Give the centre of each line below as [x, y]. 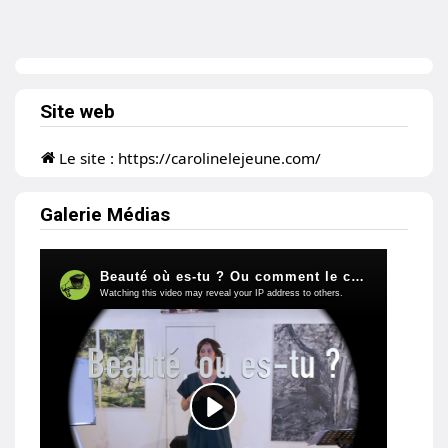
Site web [77, 112]
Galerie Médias [105, 214]
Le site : [89, 157]
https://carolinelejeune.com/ [220, 157]
